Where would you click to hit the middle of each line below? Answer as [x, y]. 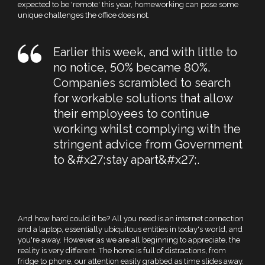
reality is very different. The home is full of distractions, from [122, 251]
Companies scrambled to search [142, 83]
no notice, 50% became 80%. [132, 67]
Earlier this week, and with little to [145, 52]
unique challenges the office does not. [85, 15]
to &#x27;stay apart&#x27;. [126, 160]
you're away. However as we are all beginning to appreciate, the [129, 240]
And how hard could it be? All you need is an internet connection [131, 219]
